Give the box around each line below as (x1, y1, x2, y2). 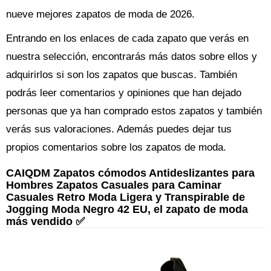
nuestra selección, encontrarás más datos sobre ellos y (6, 51, 257, 62)
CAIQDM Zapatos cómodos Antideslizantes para (6, 166, 255, 179)
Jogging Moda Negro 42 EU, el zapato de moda (6, 203, 248, 215)
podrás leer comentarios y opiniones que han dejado (6, 87, 241, 99)
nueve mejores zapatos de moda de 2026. (6, 8, 195, 20)
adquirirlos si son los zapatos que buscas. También (6, 69, 237, 80)
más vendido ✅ (6, 215, 85, 227)
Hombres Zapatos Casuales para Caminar (6, 178, 221, 191)
